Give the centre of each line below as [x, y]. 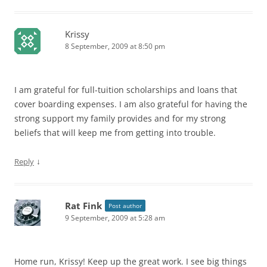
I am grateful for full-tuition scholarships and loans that [126, 89]
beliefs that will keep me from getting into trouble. [115, 132]
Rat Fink [83, 205]
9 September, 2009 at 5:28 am [115, 218]
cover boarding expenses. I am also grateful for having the [131, 104]
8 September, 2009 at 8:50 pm [115, 46]
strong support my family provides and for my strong [120, 118]
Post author [125, 205]
